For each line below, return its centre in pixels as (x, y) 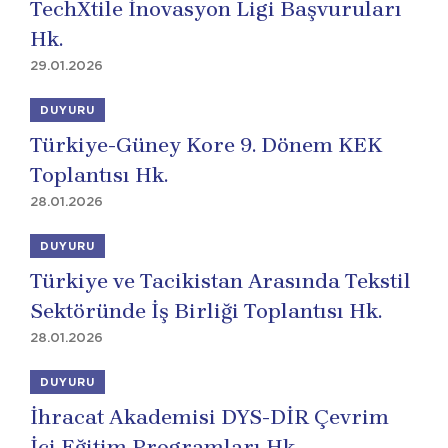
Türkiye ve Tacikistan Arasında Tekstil (220, 281)
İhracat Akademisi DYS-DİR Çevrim (209, 417)
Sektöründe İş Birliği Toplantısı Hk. (206, 311)
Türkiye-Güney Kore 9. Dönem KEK (206, 145)
